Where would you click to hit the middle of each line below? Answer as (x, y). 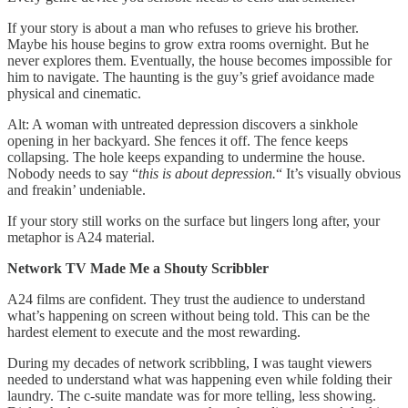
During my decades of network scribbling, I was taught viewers (189, 362)
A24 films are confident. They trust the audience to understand (186, 299)
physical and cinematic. (74, 93)
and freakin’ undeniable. (76, 189)
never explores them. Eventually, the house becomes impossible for (199, 60)
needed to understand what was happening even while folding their (199, 379)
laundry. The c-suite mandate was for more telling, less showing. (192, 395)
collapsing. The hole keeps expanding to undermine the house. (186, 157)
